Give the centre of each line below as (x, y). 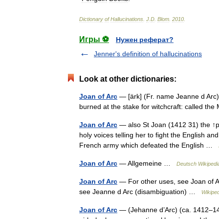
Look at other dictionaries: (128, 79)
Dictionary (91, 19)
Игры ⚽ (94, 39)
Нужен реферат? (145, 40)
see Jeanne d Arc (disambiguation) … (140, 192)
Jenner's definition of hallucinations (148, 54)
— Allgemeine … (147, 163)
